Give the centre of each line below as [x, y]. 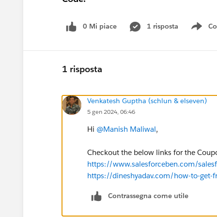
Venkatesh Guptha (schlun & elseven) [147, 101]
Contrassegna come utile [148, 195]
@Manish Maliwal [126, 129]
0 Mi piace [100, 26]
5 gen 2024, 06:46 [111, 111]
